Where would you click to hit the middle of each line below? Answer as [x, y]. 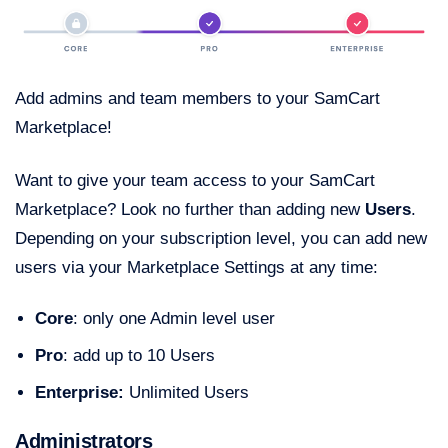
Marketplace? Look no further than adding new [190, 210]
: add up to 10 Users [139, 356]
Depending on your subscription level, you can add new [221, 239]
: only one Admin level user [174, 319]
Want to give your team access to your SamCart [195, 181]
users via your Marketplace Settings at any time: [199, 268]
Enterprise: [79, 393]
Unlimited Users [186, 393]
